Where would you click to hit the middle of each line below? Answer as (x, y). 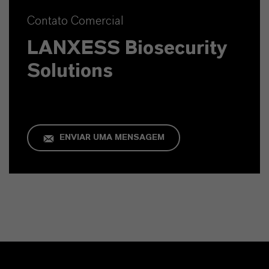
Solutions (70, 71)
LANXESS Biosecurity (127, 48)
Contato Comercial (75, 21)
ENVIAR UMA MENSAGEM (112, 138)
